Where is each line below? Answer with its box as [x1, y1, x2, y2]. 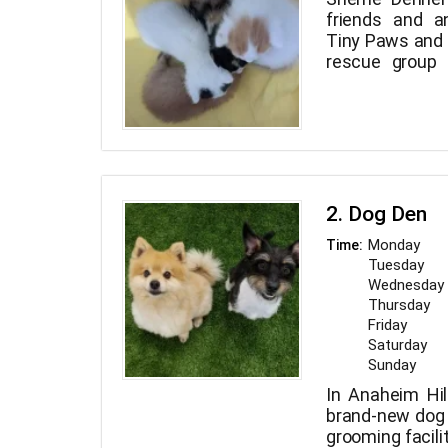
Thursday [368, 296, 430, 315]
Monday [368, 236, 420, 255]
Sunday [368, 356, 416, 375]
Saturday [368, 336, 427, 355]
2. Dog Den [326, 202, 427, 227]
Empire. [326, 93, 385, 115]
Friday [368, 316, 407, 335]
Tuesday [368, 256, 424, 275]
